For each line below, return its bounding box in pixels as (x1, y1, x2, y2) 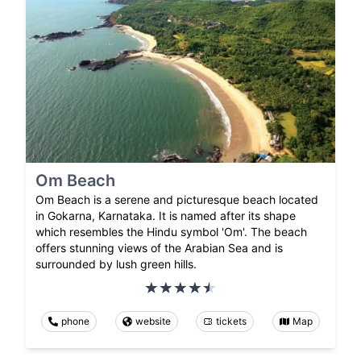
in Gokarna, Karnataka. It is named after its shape (35, 208, 296, 222)
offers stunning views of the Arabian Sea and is (35, 240, 283, 255)
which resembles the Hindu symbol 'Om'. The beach (35, 224, 307, 239)
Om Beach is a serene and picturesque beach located (35, 192, 318, 206)
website (135, 314, 171, 327)
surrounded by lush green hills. (35, 256, 197, 271)
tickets (216, 314, 247, 327)
